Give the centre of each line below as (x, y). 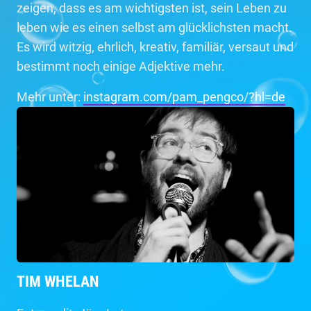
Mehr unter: (50, 97)
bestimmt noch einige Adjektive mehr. (121, 66)
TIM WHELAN (58, 281)
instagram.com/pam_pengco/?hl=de (184, 97)
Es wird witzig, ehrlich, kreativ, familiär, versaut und (155, 47)
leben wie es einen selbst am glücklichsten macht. (154, 27)
